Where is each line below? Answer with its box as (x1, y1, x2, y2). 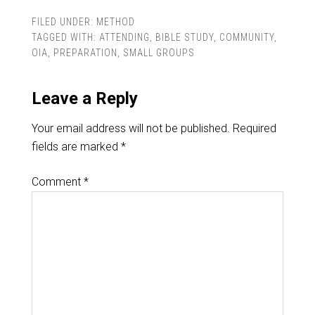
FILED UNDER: (31, 16, 96, 28)
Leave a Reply (31, 89, 138, 109)
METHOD (96, 16, 135, 28)
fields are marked (31, 140, 121, 154)
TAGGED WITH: (31, 32, 99, 44)
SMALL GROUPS (122, 47, 195, 59)
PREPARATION (53, 47, 117, 59)
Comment (31, 175, 84, 189)
